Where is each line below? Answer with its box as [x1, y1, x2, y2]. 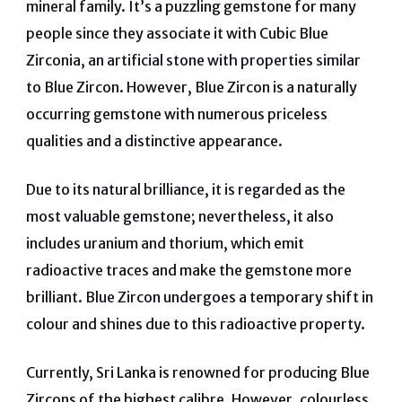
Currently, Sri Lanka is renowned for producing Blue [25, 363, 370, 381]
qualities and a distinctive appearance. [25, 131, 283, 150]
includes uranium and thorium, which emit [25, 233, 304, 252]
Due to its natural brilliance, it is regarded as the [25, 179, 345, 198]
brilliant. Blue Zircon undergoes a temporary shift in [25, 287, 373, 306]
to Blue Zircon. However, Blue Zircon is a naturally [25, 77, 357, 96]
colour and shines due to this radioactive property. [25, 314, 365, 333]
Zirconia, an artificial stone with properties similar [25, 50, 361, 69]
